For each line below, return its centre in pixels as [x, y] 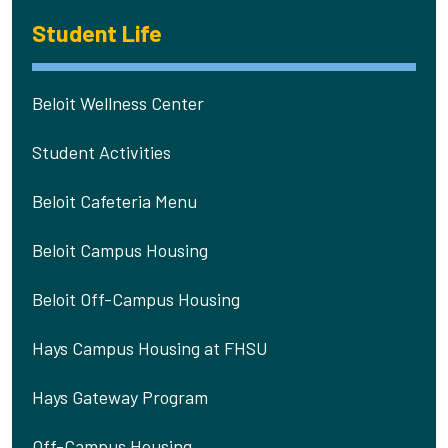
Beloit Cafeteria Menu [114, 201]
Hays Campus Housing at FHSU [150, 348]
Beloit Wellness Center [118, 103]
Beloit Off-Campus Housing [136, 299]
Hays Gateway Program [120, 397]
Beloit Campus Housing [120, 250]
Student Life [97, 33]
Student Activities [101, 152]
